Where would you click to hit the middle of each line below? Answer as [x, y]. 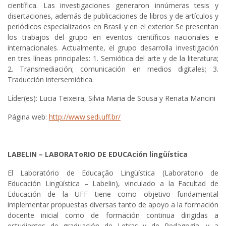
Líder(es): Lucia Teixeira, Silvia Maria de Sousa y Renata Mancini [111, 98]
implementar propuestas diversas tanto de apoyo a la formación [113, 205]
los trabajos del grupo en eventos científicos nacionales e [113, 37]
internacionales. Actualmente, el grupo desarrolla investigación [113, 48]
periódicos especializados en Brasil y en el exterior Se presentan [113, 27]
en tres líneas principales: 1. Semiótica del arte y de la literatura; [113, 59]
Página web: [28, 117]
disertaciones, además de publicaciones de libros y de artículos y [113, 16]
